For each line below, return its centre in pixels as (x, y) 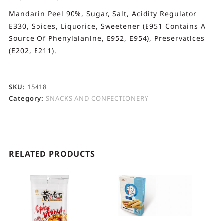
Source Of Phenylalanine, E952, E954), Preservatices (107, 38)
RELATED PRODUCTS (52, 154)
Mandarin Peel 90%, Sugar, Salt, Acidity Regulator (103, 14)
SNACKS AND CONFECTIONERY (97, 98)
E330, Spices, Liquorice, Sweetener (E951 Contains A (107, 26)
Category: (27, 98)
